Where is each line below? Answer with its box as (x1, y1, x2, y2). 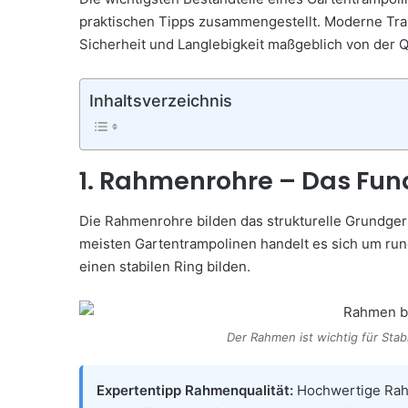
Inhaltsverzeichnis (89, 90, 232, 110)
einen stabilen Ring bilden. (79, 258, 250, 276)
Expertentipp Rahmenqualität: (97, 382, 293, 400)
